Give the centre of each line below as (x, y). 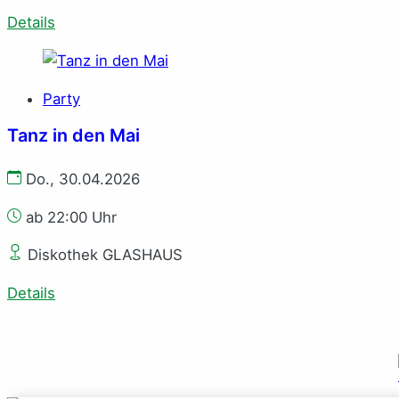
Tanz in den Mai (73, 135)
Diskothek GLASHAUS (103, 255)
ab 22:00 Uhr (69, 217)
